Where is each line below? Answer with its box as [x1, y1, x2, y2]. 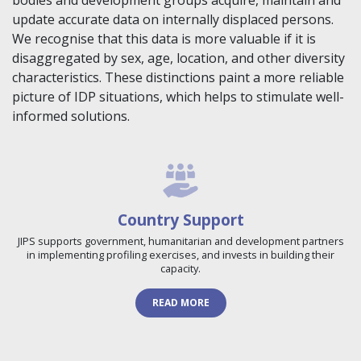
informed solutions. [12, 107, 130, 126]
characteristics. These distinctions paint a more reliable [12, 68, 344, 87]
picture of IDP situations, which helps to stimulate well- [12, 88, 344, 106]
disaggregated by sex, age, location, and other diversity [12, 49, 345, 68]
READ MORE [151, 296, 210, 310]
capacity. [160, 261, 201, 276]
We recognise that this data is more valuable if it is [12, 30, 316, 48]
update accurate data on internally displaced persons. [12, 10, 334, 29]
